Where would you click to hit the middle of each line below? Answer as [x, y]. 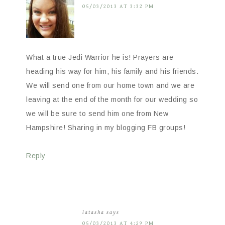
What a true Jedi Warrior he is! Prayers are [100, 57]
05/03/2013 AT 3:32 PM [118, 6]
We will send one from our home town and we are [110, 85]
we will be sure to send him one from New [97, 113]
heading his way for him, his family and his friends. [112, 71]
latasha [93, 212]
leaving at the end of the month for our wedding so [112, 99]
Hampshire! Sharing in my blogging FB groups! [106, 127]
